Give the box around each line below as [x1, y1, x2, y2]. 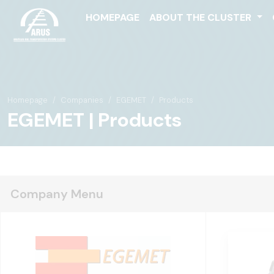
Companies [61, 95, 103, 105]
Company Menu [10, 186, 103, 202]
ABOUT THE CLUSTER [149, 11, 254, 24]
